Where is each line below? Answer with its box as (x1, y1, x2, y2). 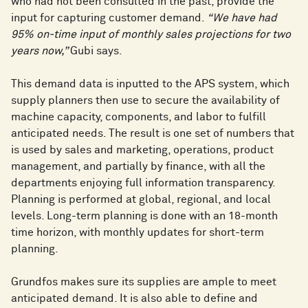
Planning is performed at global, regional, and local (11, 194, 271, 206)
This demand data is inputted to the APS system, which (11, 78, 289, 90)
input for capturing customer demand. (11, 12, 207, 24)
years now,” (11, 45, 70, 57)
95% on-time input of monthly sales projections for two (11, 29, 291, 41)
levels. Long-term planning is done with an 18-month (11, 210, 278, 222)
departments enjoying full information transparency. (11, 177, 275, 189)
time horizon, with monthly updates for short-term (11, 227, 264, 239)
